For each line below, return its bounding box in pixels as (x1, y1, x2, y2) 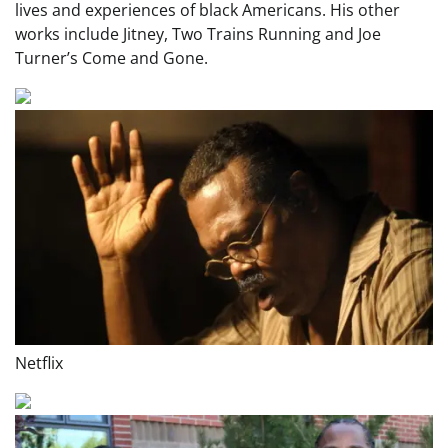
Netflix (15, 352, 63, 375)
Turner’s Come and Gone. (15, 47, 208, 70)
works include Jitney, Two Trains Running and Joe (15, 23, 381, 46)
